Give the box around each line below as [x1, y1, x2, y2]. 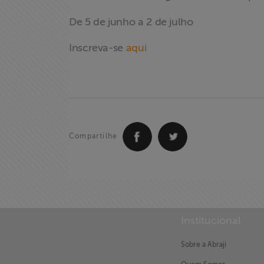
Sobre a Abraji [181, 240, 226, 249]
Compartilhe [69, 132, 118, 141]
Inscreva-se [69, 42, 126, 54]
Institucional [181, 214, 241, 226]
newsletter [9, 4, 61, 16]
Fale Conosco [9, 37, 76, 48]
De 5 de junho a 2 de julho [69, 16, 193, 28]
